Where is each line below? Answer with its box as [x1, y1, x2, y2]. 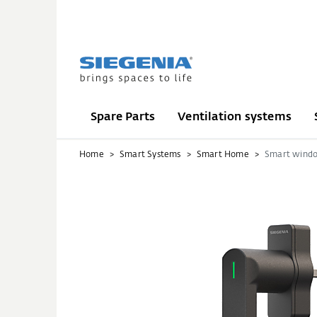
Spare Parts [91, 111, 156, 123]
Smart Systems [120, 151, 181, 159]
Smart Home [196, 151, 249, 159]
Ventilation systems [178, 111, 292, 123]
